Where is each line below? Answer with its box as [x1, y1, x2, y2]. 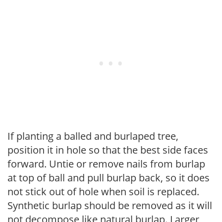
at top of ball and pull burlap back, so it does [7, 170, 210, 184]
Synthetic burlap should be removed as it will [7, 198, 212, 212]
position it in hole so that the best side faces [7, 143, 208, 157]
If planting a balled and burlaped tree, [7, 129, 178, 143]
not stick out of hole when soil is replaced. [7, 184, 199, 198]
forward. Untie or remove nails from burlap [7, 157, 205, 170]
